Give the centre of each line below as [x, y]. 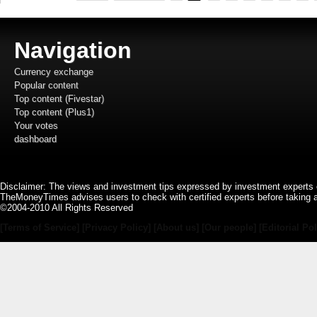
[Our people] [229, 227]
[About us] [176, 227]
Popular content [46, 85]
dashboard [35, 139]
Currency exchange [54, 71]
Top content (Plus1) [54, 112]
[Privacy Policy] [118, 227]
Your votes [36, 125]
